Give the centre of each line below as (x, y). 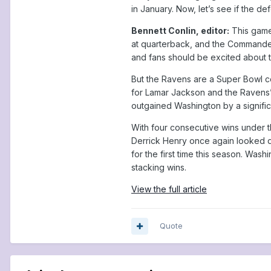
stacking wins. (159, 167)
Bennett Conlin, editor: (180, 31)
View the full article (169, 189)
